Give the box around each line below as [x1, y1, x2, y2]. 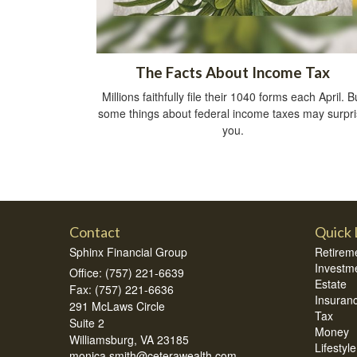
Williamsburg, [69, 331, 137, 347]
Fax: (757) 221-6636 [69, 280, 174, 297]
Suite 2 [69, 314, 104, 331]
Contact [69, 222, 120, 241]
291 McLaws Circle [69, 297, 165, 314]
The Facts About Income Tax [135, 63, 330, 81]
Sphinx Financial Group [69, 243, 187, 260]
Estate [314, 275, 347, 292]
